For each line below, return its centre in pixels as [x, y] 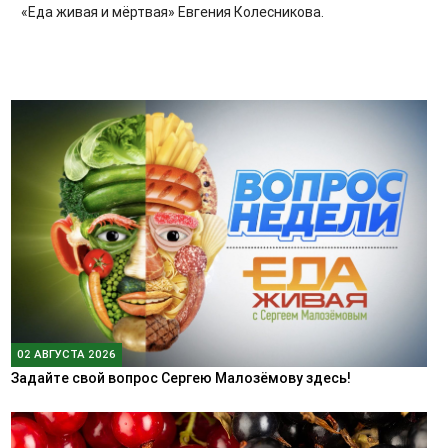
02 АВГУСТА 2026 [66, 354]
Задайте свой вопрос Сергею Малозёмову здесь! [180, 378]
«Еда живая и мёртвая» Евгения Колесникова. [172, 11]
